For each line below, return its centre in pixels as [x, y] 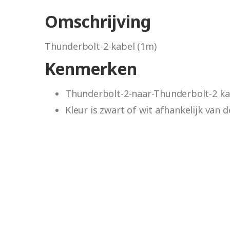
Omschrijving [98, 22]
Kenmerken [91, 69]
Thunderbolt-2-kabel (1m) [101, 46]
